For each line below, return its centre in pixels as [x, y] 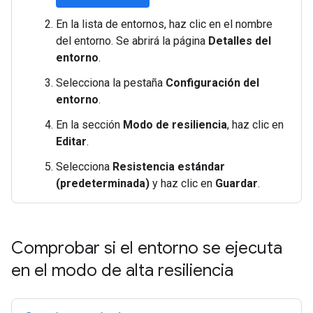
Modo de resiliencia [175, 125]
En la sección [89, 125]
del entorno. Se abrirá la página [132, 41]
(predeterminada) [103, 183]
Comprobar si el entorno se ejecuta [147, 248]
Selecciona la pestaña [111, 83]
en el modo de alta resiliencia [122, 270]
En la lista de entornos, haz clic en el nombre [164, 24]
